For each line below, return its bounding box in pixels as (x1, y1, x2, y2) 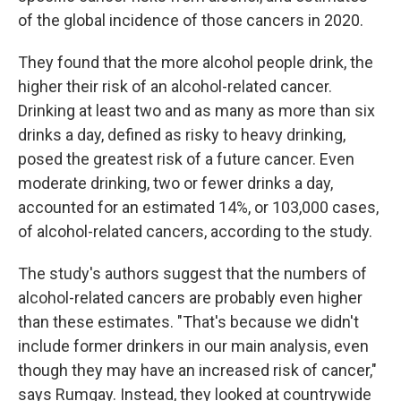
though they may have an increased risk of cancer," (18, 361, 377, 380)
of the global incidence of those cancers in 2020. (18, 11, 363, 30)
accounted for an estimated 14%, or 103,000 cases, (18, 198, 379, 217)
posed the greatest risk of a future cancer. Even (18, 149, 354, 168)
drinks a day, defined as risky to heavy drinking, (18, 125, 346, 144)
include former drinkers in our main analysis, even (18, 337, 369, 355)
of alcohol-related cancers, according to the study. (18, 222, 372, 241)
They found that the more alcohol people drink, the (18, 53, 373, 72)
